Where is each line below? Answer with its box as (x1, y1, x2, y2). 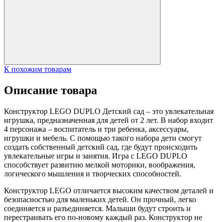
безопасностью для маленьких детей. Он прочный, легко (4, 195, 196, 204)
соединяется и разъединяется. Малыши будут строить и (4, 204, 191, 213)
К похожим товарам (4, 64, 71, 73)
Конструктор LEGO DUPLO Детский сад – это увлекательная (4, 107, 214, 115)
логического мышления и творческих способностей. (4, 169, 181, 178)
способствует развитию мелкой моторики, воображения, (4, 160, 195, 169)
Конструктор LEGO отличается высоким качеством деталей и (4, 186, 214, 195)
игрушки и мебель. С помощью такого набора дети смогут (4, 133, 202, 142)
